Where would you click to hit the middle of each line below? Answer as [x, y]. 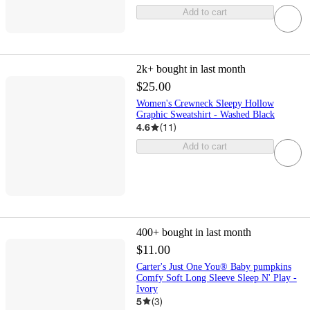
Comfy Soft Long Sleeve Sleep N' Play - [216, 277]
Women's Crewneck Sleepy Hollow [205, 104]
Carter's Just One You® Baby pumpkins [213, 266]
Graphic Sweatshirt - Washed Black [205, 115]
